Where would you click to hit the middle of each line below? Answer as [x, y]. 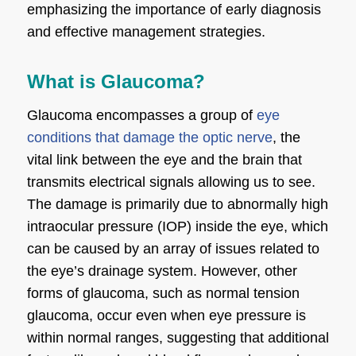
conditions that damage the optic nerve [149, 137]
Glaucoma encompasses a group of [141, 115]
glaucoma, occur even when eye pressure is [166, 315]
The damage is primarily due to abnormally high [177, 204]
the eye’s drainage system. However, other [162, 271]
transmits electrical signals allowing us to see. [171, 182]
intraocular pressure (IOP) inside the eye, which [177, 226]
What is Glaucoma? [116, 81]
